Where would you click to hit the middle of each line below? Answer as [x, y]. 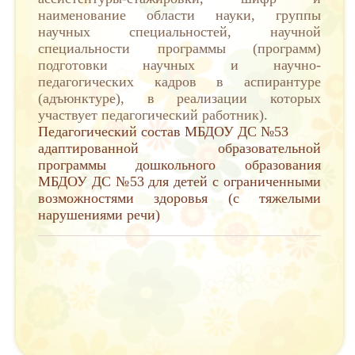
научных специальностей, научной [179, 32]
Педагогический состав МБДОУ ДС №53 [177, 132]
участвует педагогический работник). [153, 115]
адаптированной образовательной [179, 148]
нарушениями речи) [99, 215]
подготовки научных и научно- [179, 65]
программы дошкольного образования [179, 165]
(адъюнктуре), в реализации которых [179, 98]
